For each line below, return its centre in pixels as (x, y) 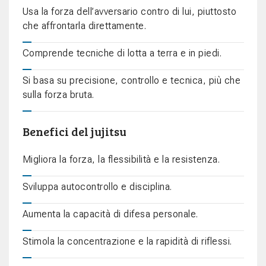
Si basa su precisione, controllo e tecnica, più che (131, 81)
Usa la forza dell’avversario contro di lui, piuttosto (129, 12)
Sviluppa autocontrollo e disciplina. (97, 187)
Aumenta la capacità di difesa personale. (110, 214)
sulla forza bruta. (58, 95)
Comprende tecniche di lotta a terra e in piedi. (122, 53)
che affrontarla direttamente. (84, 26)
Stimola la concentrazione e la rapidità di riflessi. (127, 242)
